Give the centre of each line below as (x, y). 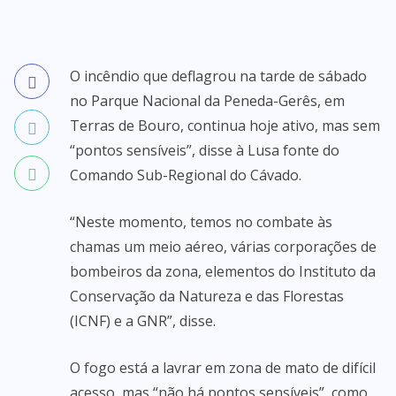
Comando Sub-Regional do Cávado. (186, 175)
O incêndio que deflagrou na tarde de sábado (218, 76)
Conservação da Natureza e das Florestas (207, 296)
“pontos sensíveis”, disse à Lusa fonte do (205, 150)
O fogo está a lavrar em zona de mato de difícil (223, 368)
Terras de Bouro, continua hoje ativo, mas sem (225, 126)
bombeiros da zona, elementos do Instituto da (223, 271)
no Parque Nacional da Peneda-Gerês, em (207, 101)
